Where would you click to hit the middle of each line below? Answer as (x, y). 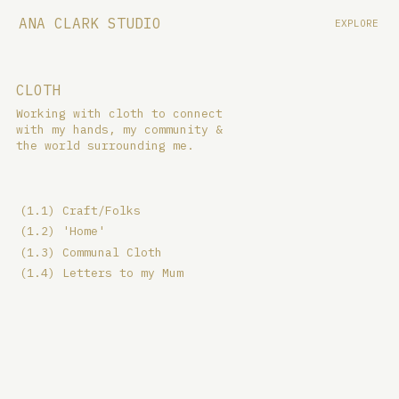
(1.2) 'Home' (63, 232)
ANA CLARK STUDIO (90, 24)
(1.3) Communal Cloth (91, 252)
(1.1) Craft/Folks (81, 211)
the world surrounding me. (105, 145)
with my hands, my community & (119, 129)
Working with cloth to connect (119, 113)
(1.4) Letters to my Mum (102, 273)
